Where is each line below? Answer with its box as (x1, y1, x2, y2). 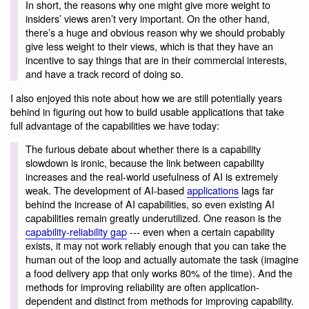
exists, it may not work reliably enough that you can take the (25, 238, 286, 253)
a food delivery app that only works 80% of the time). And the (25, 266, 292, 281)
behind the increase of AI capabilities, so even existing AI (25, 197, 275, 212)
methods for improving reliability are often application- (25, 279, 259, 295)
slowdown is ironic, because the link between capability (25, 155, 264, 170)
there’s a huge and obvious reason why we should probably (25, 25, 285, 40)
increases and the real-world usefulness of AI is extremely (25, 169, 278, 184)
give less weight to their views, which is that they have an (25, 39, 273, 54)
